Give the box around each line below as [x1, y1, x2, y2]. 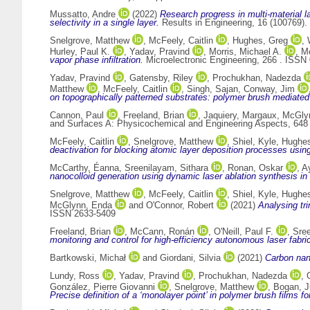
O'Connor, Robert [146, 200, 214, 211]
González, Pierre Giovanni [50, 282, 155, 293]
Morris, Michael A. [209, 46, 282, 57]
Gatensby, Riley [129, 73, 193, 84]
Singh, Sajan [187, 84, 238, 95]
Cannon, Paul [50, 110, 104, 121]
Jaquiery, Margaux [203, 110, 277, 121]
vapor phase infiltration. [50, 55, 143, 66]
